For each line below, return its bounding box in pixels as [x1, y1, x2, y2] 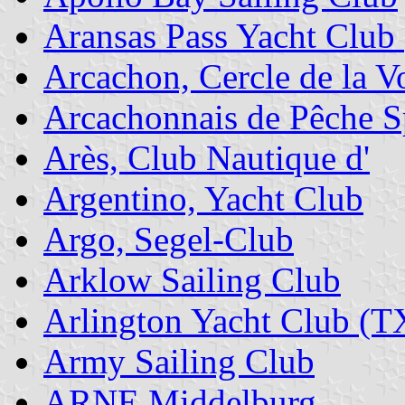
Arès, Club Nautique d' [43, 138, 370, 178]
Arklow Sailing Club [43, 260, 341, 300]
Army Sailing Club [43, 342, 315, 381]
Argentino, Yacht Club [43, 179, 363, 219]
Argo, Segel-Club [43, 220, 294, 259]
